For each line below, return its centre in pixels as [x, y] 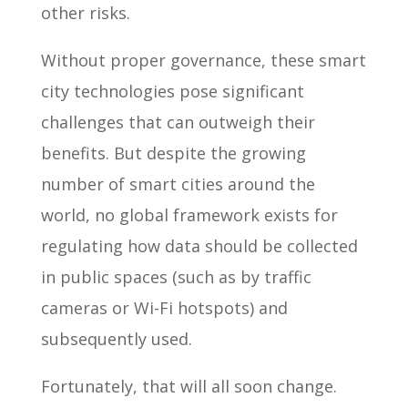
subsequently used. [116, 338]
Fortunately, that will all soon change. [189, 386]
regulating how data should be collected [199, 245]
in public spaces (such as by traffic [176, 276]
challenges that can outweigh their [178, 122]
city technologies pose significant [172, 91]
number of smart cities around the [178, 184]
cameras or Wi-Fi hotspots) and [164, 307]
